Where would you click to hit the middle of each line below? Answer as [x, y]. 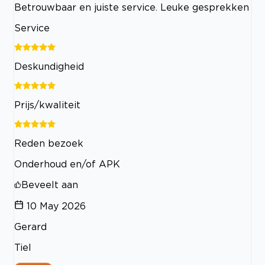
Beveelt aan [50, 184]
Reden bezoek [49, 143]
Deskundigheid [49, 66]
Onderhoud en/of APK [67, 164]
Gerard [30, 226]
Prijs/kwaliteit [47, 104]
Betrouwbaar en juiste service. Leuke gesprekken [132, 7]
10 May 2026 [56, 206]
